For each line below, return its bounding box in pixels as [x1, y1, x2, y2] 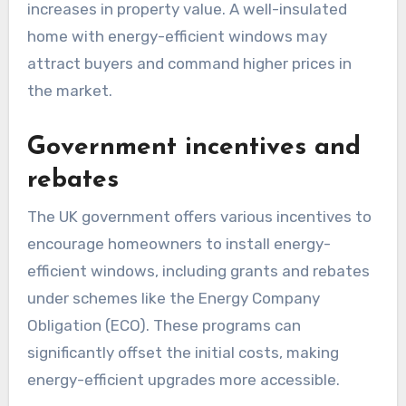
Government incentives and [26, 135, 361, 161]
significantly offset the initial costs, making [26, 343, 339, 362]
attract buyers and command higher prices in [26, 54, 352, 73]
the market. [26, 82, 112, 101]
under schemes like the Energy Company [26, 288, 320, 307]
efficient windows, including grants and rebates [26, 261, 370, 280]
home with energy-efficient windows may [26, 27, 327, 46]
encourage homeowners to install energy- [26, 234, 331, 253]
